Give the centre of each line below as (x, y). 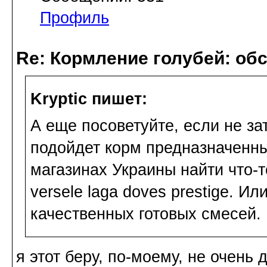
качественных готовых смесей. (146, 214)
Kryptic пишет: (89, 99)
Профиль (74, 18)
